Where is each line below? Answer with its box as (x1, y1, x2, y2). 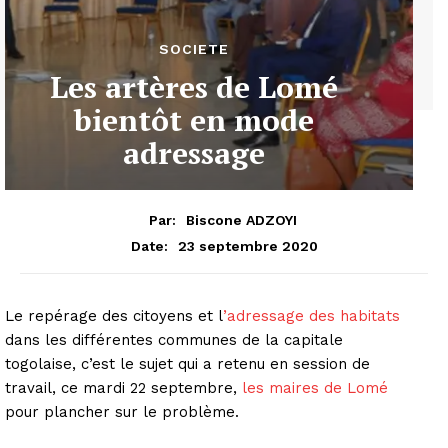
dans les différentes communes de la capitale (5, 330, 343, 349)
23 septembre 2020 (177, 237, 318, 254)
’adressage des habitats (223, 306, 400, 325)
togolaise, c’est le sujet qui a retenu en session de (5, 354, 370, 373)
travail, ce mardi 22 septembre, (5, 378, 237, 397)
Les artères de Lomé (50, 66, 338, 107)
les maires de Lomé (237, 378, 388, 397)
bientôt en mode (74, 99, 314, 140)
